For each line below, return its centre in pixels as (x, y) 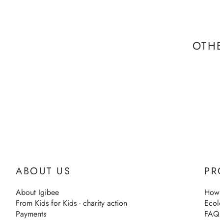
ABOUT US (43, 171)
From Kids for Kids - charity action (71, 203)
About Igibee (37, 192)
